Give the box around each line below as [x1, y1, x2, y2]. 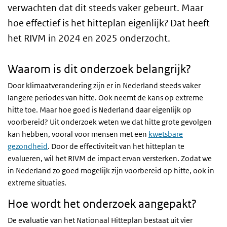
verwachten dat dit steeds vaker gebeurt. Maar [8, 2, 204, 14]
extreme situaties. [8, 178, 66, 187]
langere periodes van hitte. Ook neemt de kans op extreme [8, 93, 203, 102]
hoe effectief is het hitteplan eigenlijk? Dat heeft [8, 17, 210, 29]
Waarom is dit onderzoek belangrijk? [8, 62, 191, 75]
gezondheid [8, 141, 48, 151]
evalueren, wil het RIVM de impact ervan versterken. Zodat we [8, 154, 212, 163]
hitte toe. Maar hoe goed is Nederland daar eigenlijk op [8, 105, 192, 115]
